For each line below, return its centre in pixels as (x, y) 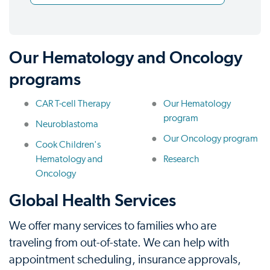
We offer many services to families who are (113, 226)
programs (45, 79)
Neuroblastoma (67, 124)
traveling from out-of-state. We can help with (119, 243)
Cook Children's (68, 145)
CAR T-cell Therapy (73, 104)
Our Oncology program (211, 139)
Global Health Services (93, 200)
